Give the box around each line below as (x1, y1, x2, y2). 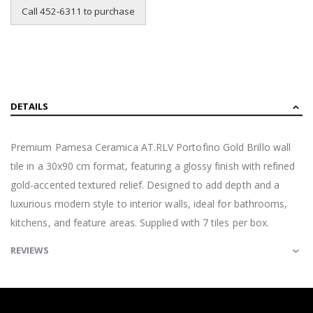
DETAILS (10, 100, 48, 113)
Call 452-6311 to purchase (22, 4, 135, 17)
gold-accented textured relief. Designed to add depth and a (10, 178, 280, 192)
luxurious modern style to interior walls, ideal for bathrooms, (10, 197, 288, 211)
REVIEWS (10, 244, 49, 257)
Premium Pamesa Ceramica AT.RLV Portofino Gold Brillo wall (10, 140, 291, 154)
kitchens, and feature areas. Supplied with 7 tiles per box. (10, 216, 270, 230)
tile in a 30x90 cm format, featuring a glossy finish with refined (10, 159, 296, 173)
